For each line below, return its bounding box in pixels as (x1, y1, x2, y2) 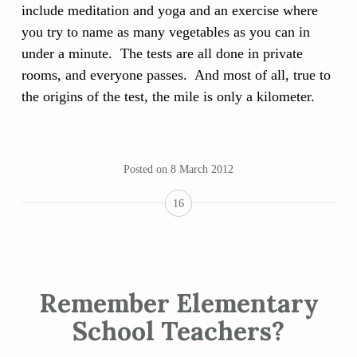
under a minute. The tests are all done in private (22, 45, 303, 61)
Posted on (124, 163, 171, 175)
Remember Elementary (38, 287, 319, 320)
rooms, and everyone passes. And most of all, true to (22, 66, 331, 83)
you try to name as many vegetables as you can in (22, 23, 310, 40)
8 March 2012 (171, 163, 233, 175)
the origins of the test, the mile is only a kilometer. (22, 88, 315, 104)
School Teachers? (73, 315, 284, 347)
